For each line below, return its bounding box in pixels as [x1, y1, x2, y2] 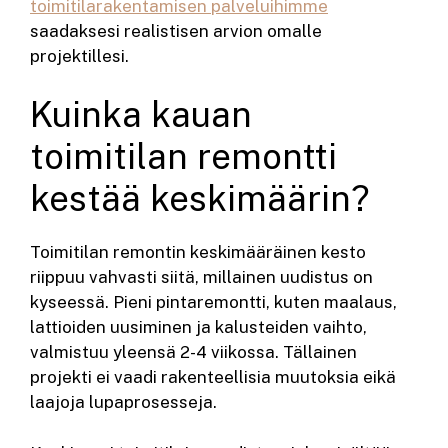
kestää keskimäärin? [30, 178, 370, 220]
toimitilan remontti [30, 136, 337, 178]
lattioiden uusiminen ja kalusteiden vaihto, [30, 317, 367, 338]
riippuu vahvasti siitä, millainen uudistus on [30, 267, 373, 288]
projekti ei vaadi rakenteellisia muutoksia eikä [30, 367, 396, 388]
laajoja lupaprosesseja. [30, 392, 217, 413]
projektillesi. [30, 45, 129, 66]
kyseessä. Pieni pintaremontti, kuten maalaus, [30, 292, 397, 313]
